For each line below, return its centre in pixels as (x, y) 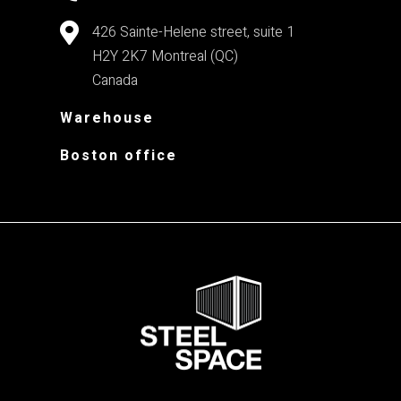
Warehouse (107, 118)
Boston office (119, 155)
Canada (115, 80)
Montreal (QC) (195, 56)
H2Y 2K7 (120, 56)
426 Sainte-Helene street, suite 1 (194, 32)
